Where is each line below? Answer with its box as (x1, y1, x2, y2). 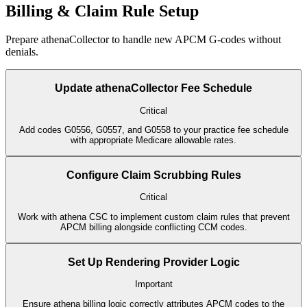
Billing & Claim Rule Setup (5, 1, 199, 20)
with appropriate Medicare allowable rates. (71, 134, 236, 145)
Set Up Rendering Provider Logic (67, 256, 240, 268)
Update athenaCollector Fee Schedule (55, 82, 252, 95)
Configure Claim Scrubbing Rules (66, 169, 241, 181)
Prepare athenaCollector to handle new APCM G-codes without (5, 34, 281, 46)
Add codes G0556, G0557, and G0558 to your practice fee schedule (19, 124, 288, 135)
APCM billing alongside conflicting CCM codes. (60, 221, 247, 232)
